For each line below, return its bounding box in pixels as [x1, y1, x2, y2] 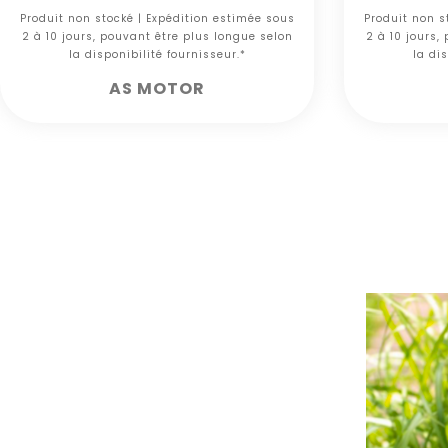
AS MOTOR [109, 77, 205, 101]
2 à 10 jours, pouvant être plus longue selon [21, 29, 293, 45]
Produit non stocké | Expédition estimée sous [19, 11, 295, 27]
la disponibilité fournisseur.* [68, 47, 246, 63]
